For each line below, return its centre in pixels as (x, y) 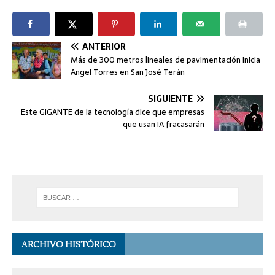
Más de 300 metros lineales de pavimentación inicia (165, 60)
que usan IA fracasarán (164, 125)
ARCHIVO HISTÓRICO (69, 244)
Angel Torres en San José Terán (128, 72)
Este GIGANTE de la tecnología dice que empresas (113, 112)
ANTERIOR (104, 47)
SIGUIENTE (170, 99)
